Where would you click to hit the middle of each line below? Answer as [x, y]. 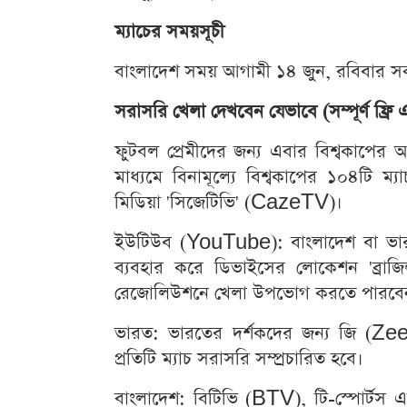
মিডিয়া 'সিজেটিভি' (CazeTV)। [228, 203]
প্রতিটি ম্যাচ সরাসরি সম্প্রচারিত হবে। [239, 359]
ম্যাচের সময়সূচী [169, 32]
